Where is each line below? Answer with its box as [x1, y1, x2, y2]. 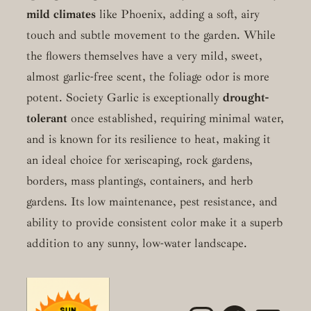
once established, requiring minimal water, [67, 111, 284, 126]
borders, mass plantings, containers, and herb [26, 174, 253, 189]
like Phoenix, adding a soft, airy [95, 7, 260, 22]
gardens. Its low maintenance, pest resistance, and [26, 194, 278, 210]
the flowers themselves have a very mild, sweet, [26, 49, 262, 64]
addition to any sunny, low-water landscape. [26, 236, 247, 251]
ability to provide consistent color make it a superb [26, 215, 283, 230]
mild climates [26, 7, 96, 22]
